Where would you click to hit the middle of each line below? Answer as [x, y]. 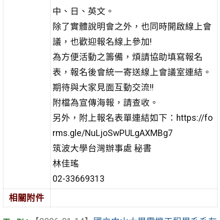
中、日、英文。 [83, 11]
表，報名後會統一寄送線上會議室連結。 [132, 72]
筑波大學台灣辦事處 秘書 [102, 148]
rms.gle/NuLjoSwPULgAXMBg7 [112, 133]
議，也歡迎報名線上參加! [102, 41]
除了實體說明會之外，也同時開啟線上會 [132, 26]
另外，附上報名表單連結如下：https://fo [132, 118]
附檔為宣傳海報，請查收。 [105, 102]
